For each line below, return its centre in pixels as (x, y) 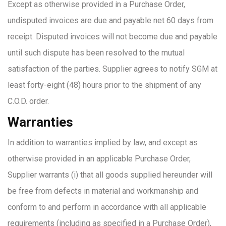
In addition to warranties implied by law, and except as (103, 143)
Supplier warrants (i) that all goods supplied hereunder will (110, 175)
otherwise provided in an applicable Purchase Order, (99, 159)
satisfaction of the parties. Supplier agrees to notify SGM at (112, 69)
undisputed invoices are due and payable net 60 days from (110, 20)
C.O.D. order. (28, 101)
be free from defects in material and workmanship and (103, 191)
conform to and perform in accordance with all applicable (107, 207)
